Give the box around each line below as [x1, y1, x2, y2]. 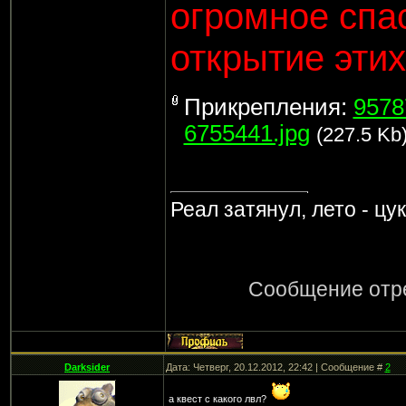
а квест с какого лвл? [168, 393, 269, 404]
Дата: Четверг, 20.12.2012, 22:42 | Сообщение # [165, 362, 385, 372]
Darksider [64, 362, 110, 372]
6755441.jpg [183, 121, 310, 146]
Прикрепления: [183, 94, 353, 120]
